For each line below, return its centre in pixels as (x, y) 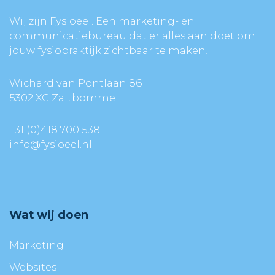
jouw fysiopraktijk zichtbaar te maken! (110, 51)
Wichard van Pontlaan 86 (79, 83)
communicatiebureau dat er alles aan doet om (132, 36)
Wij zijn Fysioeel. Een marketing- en (102, 21)
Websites (33, 267)
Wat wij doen (49, 215)
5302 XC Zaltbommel (70, 97)
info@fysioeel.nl (51, 145)
